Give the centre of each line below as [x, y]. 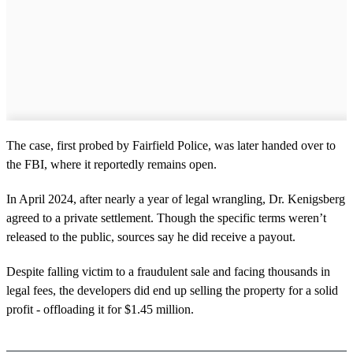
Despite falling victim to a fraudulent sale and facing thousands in [168, 272]
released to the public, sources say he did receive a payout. [151, 237]
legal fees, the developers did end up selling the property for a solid [172, 291]
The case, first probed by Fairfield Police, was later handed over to [171, 146]
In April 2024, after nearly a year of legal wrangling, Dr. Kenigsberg [176, 199]
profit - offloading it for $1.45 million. [100, 310]
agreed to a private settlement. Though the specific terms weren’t [166, 218]
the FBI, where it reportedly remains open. [111, 165]
